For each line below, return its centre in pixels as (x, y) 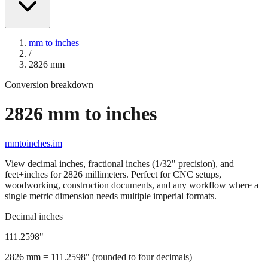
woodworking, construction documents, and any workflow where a (132, 206)
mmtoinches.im (33, 164)
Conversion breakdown (49, 106)
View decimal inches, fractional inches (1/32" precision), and (119, 184)
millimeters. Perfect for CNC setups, (152, 195)
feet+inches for (34, 195)
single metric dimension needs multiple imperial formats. (111, 217)
